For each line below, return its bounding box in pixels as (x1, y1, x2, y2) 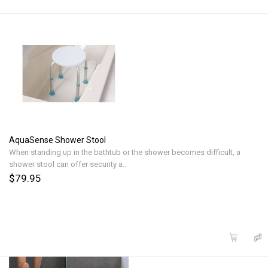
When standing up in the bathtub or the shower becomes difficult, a (9, 147, 240, 157)
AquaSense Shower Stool (9, 135, 106, 145)
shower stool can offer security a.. (9, 159, 126, 169)
